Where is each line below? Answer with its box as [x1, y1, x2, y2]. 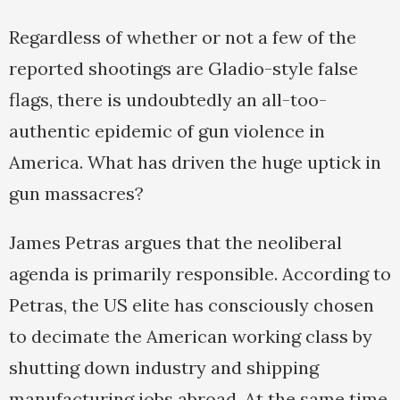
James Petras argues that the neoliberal [9, 231, 342, 254]
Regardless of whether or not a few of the [9, 26, 356, 49]
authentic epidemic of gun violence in [9, 120, 325, 143]
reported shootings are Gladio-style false [9, 57, 358, 80]
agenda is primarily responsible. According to [9, 262, 391, 286]
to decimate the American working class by [9, 325, 372, 348]
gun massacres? [9, 182, 144, 205]
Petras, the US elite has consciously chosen [9, 294, 374, 317]
